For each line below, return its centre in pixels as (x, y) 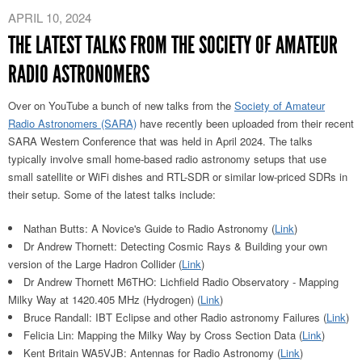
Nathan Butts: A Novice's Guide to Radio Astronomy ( (149, 229)
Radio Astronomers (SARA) (72, 124)
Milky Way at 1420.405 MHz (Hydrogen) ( (104, 300)
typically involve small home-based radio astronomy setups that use (167, 159)
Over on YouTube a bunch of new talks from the (121, 106)
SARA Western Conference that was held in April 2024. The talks (160, 141)
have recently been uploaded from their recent (245, 124)
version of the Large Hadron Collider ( (95, 264)
